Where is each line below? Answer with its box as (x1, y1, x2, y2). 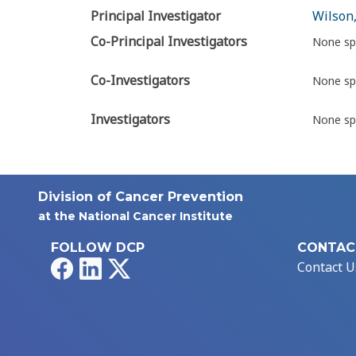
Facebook (72, 257, 128, 276)
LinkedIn (101, 257, 154, 276)
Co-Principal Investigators (91, 33, 247, 51)
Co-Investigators (91, 72, 190, 90)
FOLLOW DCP (51, 240, 145, 256)
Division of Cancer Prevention (38, 189, 243, 205)
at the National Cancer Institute (38, 209, 233, 224)
